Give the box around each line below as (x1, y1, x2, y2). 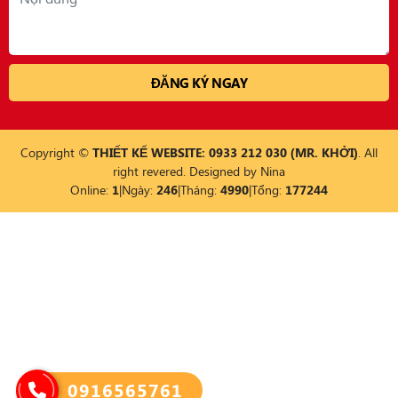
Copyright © (20, 144, 92, 161)
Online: (70, 181, 112, 198)
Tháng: (180, 181, 220, 198)
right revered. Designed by (113, 163, 260, 179)
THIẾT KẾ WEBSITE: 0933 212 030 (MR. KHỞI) (92, 144, 358, 161)
